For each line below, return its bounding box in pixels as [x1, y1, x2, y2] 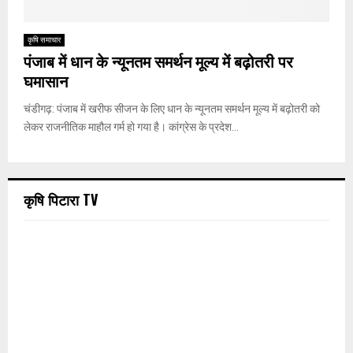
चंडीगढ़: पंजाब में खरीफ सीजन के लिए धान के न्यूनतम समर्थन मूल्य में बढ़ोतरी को [24, 102, 320, 116]
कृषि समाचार [28, 35, 61, 45]
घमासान [24, 69, 68, 97]
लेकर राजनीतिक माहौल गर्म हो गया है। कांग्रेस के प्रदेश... [24, 121, 239, 134]
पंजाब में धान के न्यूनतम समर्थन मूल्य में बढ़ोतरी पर [24, 50, 293, 77]
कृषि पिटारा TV [24, 189, 98, 210]
